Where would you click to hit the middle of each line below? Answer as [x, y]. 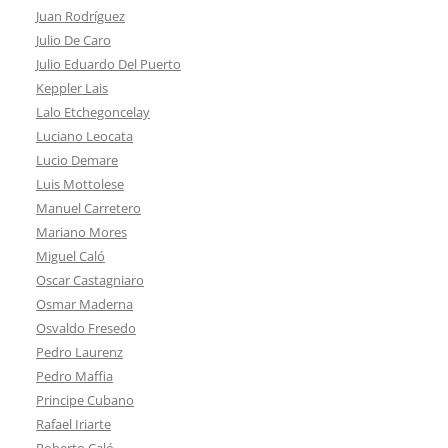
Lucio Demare [77, 159]
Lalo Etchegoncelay [93, 111]
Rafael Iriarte [73, 423]
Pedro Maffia [74, 375]
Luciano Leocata [84, 135]
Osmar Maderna [84, 303]
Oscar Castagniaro [90, 279]
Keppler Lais [72, 87]
